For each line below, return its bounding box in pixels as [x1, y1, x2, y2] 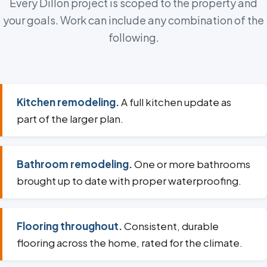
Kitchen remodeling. [17, 95, 119, 109]
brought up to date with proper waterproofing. [17, 174, 241, 188]
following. [108, 30, 159, 45]
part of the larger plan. [17, 112, 123, 126]
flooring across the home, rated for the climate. [17, 236, 243, 250]
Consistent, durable [122, 219, 219, 233]
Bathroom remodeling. [17, 157, 132, 171]
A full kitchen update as [119, 95, 231, 109]
